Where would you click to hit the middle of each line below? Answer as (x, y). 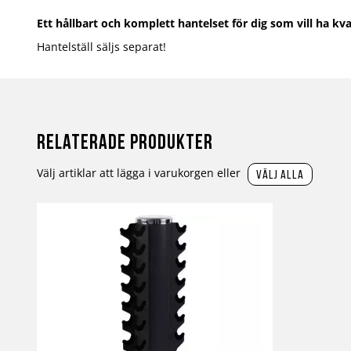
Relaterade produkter (125, 143)
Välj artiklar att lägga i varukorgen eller (140, 173)
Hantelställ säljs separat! (101, 46)
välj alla (280, 175)
